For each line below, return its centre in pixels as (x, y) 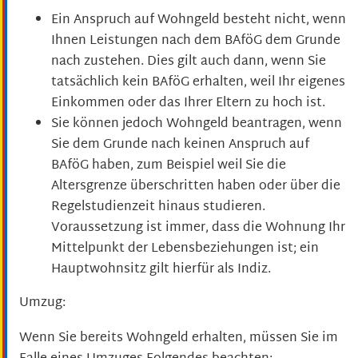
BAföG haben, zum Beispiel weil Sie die (169, 165)
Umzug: (42, 303)
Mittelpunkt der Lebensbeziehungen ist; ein (185, 249)
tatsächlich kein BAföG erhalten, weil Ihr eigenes (198, 82)
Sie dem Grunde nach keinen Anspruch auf (180, 145)
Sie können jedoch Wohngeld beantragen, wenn (197, 124)
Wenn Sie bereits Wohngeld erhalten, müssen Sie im (179, 338)
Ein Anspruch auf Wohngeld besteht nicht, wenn (199, 20)
